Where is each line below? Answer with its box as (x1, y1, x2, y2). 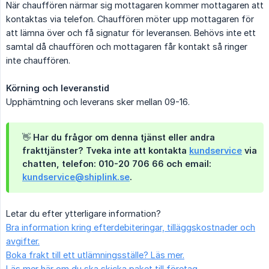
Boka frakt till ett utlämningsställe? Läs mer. (6, 249, 184, 260)
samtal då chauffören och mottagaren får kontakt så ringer (6, 41, 247, 52)
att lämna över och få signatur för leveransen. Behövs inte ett (6, 27, 256, 38)
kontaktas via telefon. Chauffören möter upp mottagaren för (6, 13, 254, 24)
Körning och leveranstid (6, 82, 109, 93)
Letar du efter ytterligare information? (6, 208, 161, 219)
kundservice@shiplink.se (22, 171, 130, 182)
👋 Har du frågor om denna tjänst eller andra (22, 131, 215, 142)
